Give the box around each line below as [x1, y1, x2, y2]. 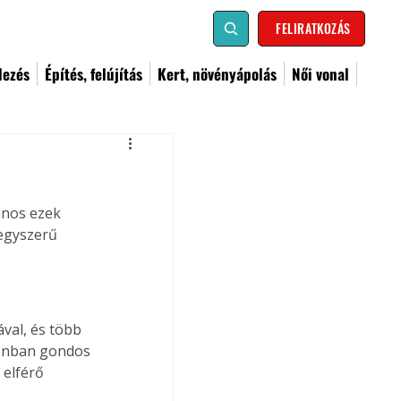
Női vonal [292, 63, 349, 85]
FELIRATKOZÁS [276, 19, 351, 38]
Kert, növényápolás [158, 63, 277, 85]
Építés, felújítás [45, 63, 142, 85]
